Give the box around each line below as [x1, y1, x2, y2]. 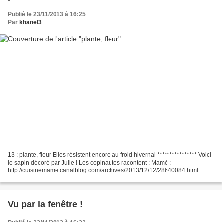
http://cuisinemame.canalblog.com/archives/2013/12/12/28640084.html [8, 167, 198, 174]
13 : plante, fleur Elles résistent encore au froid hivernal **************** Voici [8, 151, 211, 159]
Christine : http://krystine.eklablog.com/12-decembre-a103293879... [8, 175, 188, 182]
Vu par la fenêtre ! [8, 199, 83, 210]
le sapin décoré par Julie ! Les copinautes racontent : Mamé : [8, 159, 171, 166]
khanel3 [19, 18, 42, 26]
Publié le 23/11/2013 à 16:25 [8, 10, 86, 18]
